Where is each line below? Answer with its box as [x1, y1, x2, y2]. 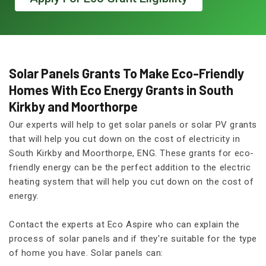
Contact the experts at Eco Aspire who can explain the [9, 219, 240, 230]
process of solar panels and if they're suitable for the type [9, 233, 258, 245]
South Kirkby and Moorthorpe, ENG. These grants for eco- [9, 148, 255, 159]
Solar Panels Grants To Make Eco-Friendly [9, 65, 244, 81]
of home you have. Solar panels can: [9, 248, 164, 259]
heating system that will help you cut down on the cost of [9, 176, 254, 188]
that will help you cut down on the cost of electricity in [9, 134, 240, 145]
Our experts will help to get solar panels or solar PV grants [9, 119, 258, 131]
